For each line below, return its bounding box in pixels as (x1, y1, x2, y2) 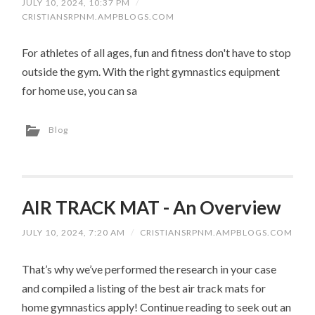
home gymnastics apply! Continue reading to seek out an (22, 300, 292, 314)
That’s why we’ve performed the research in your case (22, 262, 277, 276)
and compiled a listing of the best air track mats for (22, 281, 266, 295)
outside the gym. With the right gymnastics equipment (22, 65, 281, 79)
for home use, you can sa (22, 84, 138, 98)
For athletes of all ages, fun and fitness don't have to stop (22, 46, 292, 60)
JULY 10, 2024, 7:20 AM (22, 227, 126, 238)
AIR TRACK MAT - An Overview (22, 196, 282, 219)
